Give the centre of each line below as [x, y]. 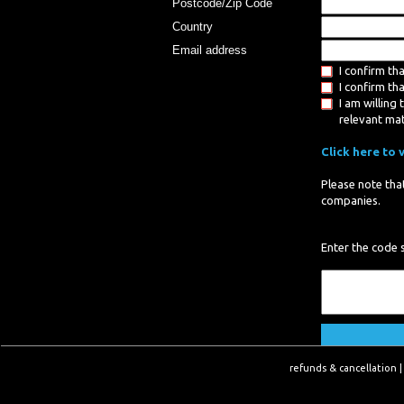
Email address [210, 50]
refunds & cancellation [344, 368]
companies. [351, 200]
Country [193, 27]
